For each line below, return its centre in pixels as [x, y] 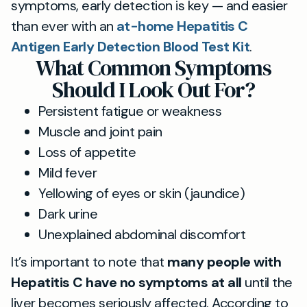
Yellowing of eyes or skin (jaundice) [142, 193]
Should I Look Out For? [153, 90]
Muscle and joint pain [100, 132]
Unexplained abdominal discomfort [142, 234]
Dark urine [68, 214]
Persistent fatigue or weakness [130, 111]
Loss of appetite [87, 152]
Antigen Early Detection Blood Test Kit [131, 47]
